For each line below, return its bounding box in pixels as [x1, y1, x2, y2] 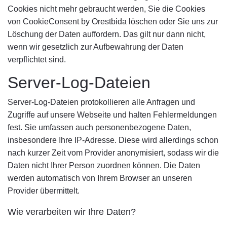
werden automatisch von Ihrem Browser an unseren [8, 174, 192, 182]
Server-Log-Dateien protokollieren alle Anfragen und [8, 98, 195, 106]
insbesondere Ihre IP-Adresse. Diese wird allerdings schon [8, 136, 218, 144]
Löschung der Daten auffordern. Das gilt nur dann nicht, [8, 30, 206, 39]
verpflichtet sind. [8, 55, 66, 64]
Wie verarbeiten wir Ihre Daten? [8, 207, 136, 217]
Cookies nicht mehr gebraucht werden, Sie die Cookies [8, 5, 205, 13]
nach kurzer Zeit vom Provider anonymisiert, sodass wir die [8, 148, 219, 157]
